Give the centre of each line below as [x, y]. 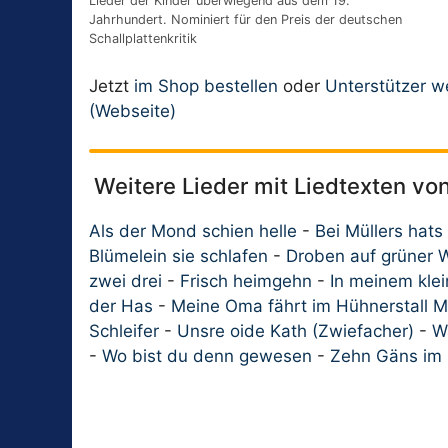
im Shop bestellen [206, 85]
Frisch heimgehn [246, 281]
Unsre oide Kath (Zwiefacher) [295, 331]
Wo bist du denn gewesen [207, 356]
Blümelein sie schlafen [178, 256]
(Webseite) [132, 110]
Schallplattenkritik [143, 39]
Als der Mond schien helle [193, 231]
